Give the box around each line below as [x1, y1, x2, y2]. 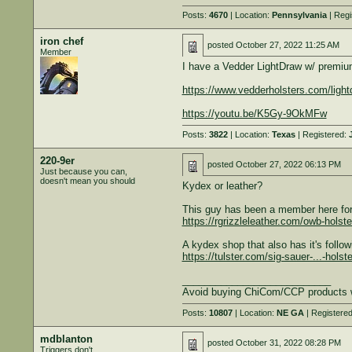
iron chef [39, 35, 83, 47]
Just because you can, [39, 167, 127, 176]
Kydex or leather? [181, 180, 262, 192]
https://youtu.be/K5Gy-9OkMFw [181, 108, 327, 119]
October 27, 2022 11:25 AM [235, 40, 339, 49]
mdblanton [39, 333, 93, 345]
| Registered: [295, 130, 349, 139]
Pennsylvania [271, 10, 327, 20]
